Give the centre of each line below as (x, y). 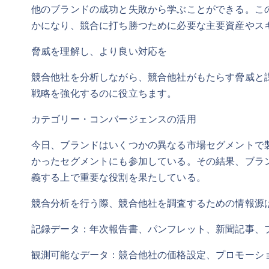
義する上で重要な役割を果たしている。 (119, 177)
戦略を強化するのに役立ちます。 (104, 93)
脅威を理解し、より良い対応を (99, 51)
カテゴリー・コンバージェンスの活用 (114, 119)
